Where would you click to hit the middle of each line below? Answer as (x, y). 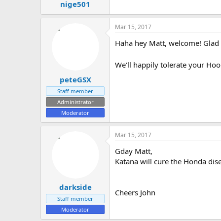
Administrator (75, 102)
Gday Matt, (134, 151)
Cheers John (135, 192)
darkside (75, 187)
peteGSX (75, 79)
